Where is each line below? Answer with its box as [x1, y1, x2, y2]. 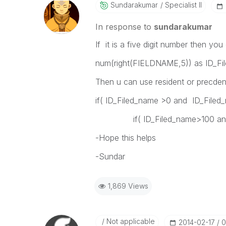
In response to [95, 22, 154, 32]
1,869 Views [107, 182, 148, 190]
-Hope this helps [95, 133, 156, 143]
